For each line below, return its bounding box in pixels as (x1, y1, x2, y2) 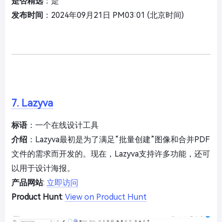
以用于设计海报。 (11, 164, 75, 173)
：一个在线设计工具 (27, 120, 99, 130)
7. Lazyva (11, 97, 53, 109)
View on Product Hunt (65, 192, 147, 202)
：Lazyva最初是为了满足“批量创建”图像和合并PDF (27, 135, 210, 144)
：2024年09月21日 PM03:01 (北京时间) (43, 10, 184, 20)
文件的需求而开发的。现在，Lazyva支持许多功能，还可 (11, 149, 210, 159)
